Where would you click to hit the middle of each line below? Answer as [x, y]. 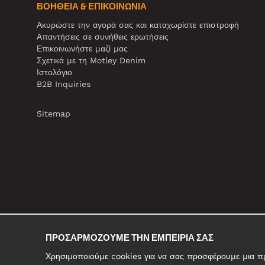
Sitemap [54, 113]
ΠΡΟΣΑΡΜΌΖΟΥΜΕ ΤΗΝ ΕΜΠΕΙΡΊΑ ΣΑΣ [130, 237]
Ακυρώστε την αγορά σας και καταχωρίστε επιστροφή [138, 25]
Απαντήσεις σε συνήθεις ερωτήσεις [103, 36]
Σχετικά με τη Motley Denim [91, 60]
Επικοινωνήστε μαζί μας [82, 48]
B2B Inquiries [64, 84]
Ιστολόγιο [54, 72]
